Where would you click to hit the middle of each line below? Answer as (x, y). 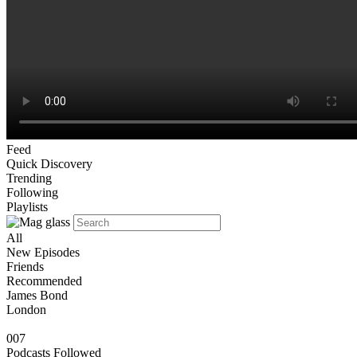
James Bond (37, 295)
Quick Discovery (49, 164)
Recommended (44, 281)
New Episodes (43, 252)
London (26, 310)
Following (32, 192)
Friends (25, 267)
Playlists (27, 207)
